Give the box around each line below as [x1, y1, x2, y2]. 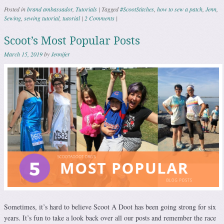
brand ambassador [27, 5, 72, 13]
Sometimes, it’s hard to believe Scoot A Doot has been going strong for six [4, 201, 216, 211]
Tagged [101, 5, 120, 13]
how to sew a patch [157, 5, 202, 13]
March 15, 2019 [4, 50, 42, 58]
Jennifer [51, 50, 70, 58]
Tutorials [75, 5, 97, 13]
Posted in [4, 5, 27, 13]
